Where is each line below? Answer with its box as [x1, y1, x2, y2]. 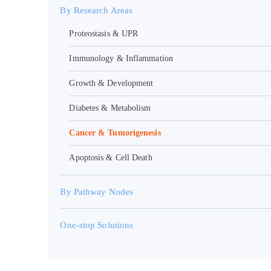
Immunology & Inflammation [69, 54, 173, 64]
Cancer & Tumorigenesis [69, 128, 161, 138]
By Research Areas [60, 5, 133, 16]
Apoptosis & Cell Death [69, 153, 152, 163]
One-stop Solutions [60, 220, 134, 230]
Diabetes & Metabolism [69, 103, 151, 113]
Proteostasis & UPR [69, 29, 139, 39]
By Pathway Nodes [60, 186, 134, 197]
